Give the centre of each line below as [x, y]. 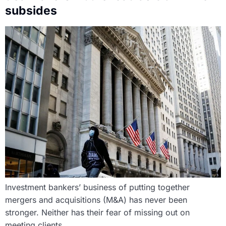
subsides [31, 10]
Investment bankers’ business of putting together [97, 187]
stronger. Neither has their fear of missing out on [97, 212]
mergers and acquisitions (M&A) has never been [96, 200]
